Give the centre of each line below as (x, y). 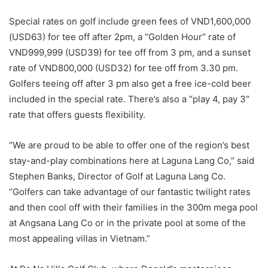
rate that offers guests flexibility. (77, 115)
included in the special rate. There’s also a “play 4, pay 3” (129, 99)
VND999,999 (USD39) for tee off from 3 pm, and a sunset (130, 53)
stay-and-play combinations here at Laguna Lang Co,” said (132, 161)
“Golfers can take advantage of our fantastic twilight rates (130, 192)
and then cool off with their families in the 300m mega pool (133, 208)
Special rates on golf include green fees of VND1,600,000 (130, 22)
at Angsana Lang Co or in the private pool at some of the (127, 223)
